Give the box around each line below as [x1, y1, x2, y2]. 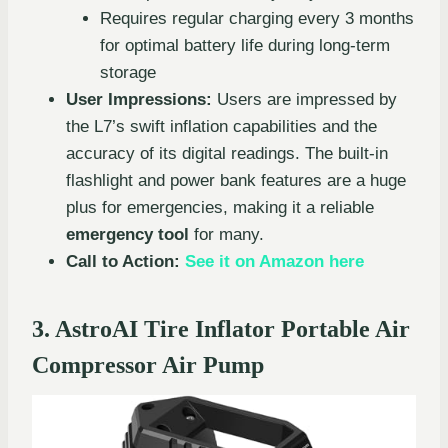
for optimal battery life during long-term [100, 35, 390, 55]
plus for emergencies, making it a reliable [66, 197, 374, 217]
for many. [189, 224, 264, 244]
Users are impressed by [212, 89, 397, 109]
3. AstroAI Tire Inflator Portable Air [32, 315, 410, 342]
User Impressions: [66, 89, 212, 109]
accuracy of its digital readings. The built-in [66, 143, 388, 163]
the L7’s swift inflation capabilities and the [66, 116, 377, 136]
